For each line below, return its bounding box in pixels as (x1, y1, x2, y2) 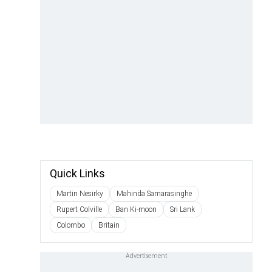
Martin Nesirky (56, 189, 103, 198)
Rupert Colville (56, 205, 102, 214)
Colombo (56, 221, 85, 229)
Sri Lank (170, 205, 195, 214)
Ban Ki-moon (115, 205, 157, 214)
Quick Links (50, 167, 105, 180)
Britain (98, 221, 120, 229)
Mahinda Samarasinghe (117, 189, 192, 198)
